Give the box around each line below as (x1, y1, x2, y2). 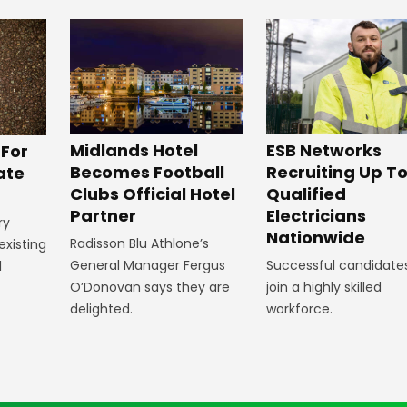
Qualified (265, 183, 346, 206)
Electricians (265, 204, 366, 228)
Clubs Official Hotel (69, 183, 235, 206)
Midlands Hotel (69, 139, 198, 163)
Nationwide (265, 226, 365, 250)
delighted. (69, 300, 133, 319)
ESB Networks (265, 139, 382, 163)
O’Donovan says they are (69, 278, 230, 297)
